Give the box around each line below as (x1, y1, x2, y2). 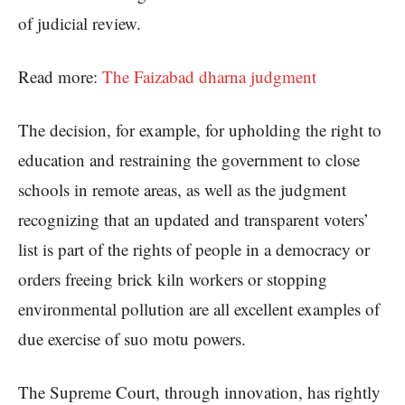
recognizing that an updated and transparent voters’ (18, 208, 369, 231)
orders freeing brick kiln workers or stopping (18, 268, 327, 291)
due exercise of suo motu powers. (18, 327, 246, 351)
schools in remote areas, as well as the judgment (18, 178, 346, 202)
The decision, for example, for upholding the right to (18, 118, 381, 142)
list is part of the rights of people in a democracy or (18, 238, 370, 261)
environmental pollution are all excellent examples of (18, 297, 380, 321)
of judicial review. (18, 12, 141, 35)
